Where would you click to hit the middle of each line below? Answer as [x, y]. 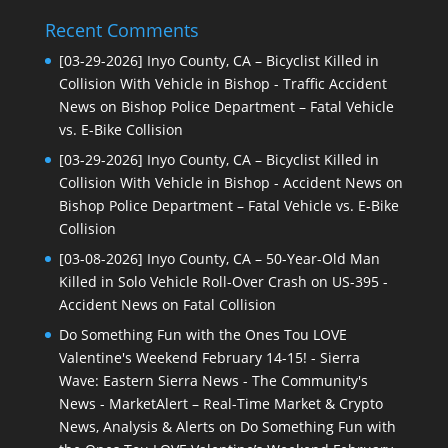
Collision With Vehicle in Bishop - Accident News [220, 183]
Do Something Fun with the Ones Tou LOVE [202, 335]
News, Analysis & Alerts [136, 427]
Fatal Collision [229, 305]
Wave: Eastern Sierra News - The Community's [213, 381]
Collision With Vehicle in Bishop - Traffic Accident [222, 84]
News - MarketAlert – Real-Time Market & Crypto [220, 404]
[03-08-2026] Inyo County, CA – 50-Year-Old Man [219, 259]
